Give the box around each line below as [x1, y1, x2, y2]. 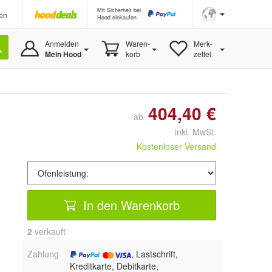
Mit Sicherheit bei [97, 6, 141, 14]
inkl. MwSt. [165, 126, 216, 138]
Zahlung [27, 248, 59, 260]
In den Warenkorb [80, 195, 180, 214]
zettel [193, 49, 211, 59]
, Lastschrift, [131, 248, 178, 260]
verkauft [32, 225, 66, 237]
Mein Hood [44, 49, 81, 59]
